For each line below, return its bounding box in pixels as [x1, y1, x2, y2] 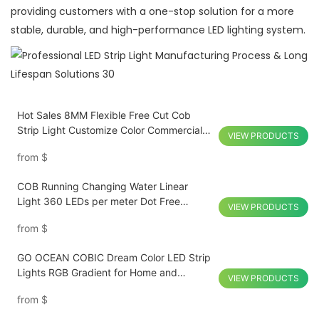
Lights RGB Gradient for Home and [16, 266, 177, 279]
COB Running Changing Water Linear [16, 180, 188, 193]
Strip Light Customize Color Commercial [16, 124, 202, 137]
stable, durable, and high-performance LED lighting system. [11, 23, 305, 38]
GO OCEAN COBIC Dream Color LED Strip [16, 251, 211, 264]
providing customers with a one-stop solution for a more [11, 4, 294, 19]
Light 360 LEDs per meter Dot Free [16, 195, 180, 208]
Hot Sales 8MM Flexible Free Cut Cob [16, 109, 191, 122]
